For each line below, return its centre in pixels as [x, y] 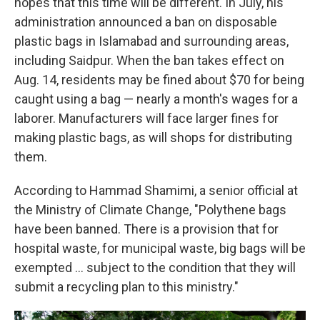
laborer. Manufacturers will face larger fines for [146, 118]
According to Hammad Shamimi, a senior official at [156, 190]
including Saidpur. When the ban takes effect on [149, 60]
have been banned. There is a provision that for [146, 229]
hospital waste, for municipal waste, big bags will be [160, 248]
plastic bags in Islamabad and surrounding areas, [151, 41]
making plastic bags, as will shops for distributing [153, 137]
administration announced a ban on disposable [146, 22]
